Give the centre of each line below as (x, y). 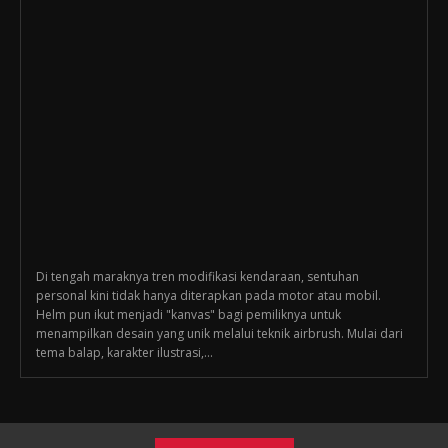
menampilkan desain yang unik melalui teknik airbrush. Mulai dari (219, 334)
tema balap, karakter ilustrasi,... (124, 353)
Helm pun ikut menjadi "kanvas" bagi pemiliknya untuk (188, 315)
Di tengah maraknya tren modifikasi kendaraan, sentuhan (197, 277)
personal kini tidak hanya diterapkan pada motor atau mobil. (208, 296)
